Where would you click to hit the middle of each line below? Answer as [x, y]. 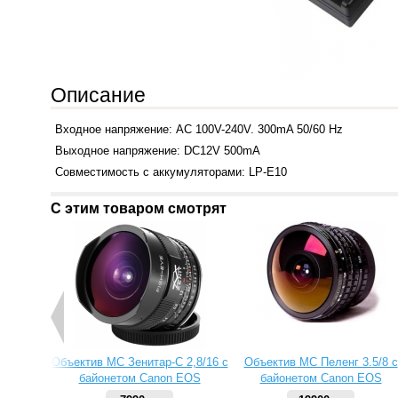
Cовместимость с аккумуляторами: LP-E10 [171, 172]
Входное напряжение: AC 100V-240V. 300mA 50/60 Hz [199, 129]
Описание [98, 95]
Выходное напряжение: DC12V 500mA [158, 151]
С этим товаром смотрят [139, 208]
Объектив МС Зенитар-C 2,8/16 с [139, 362]
